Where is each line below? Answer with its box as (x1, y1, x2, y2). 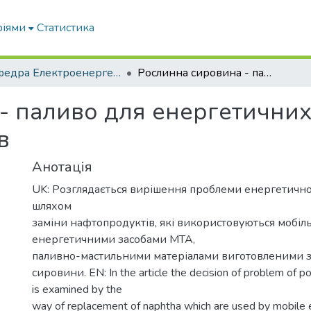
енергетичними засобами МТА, (32, 232, 195, 247)
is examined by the (32, 282, 122, 297)
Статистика (37, 20, 95, 35)
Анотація (32, 158, 92, 176)
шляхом (32, 199, 72, 214)
